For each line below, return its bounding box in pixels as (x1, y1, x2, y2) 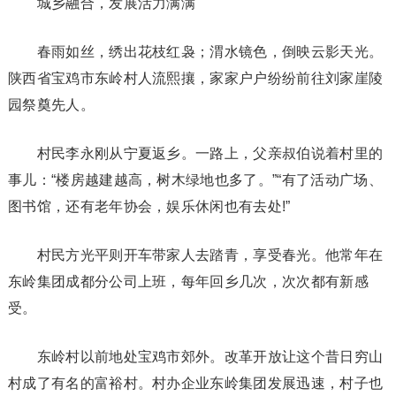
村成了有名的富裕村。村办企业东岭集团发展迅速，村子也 (7, 376, 384, 391)
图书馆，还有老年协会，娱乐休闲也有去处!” (7, 199, 291, 214)
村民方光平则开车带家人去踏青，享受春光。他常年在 (7, 247, 384, 263)
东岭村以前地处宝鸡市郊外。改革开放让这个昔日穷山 (7, 349, 384, 364)
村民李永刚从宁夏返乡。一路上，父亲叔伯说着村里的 (7, 146, 384, 161)
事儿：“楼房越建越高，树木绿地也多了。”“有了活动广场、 (7, 172, 383, 187)
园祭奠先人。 (7, 97, 95, 112)
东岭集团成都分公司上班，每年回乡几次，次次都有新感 (7, 274, 369, 289)
